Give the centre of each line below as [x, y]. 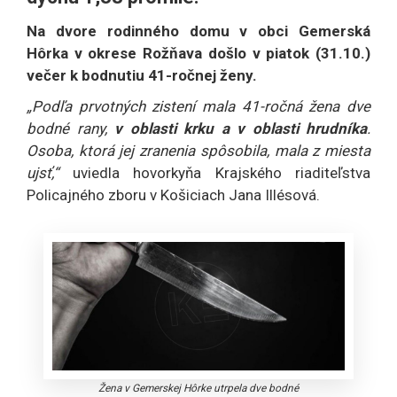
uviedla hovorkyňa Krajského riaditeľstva [214, 173]
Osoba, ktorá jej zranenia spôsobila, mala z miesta [198, 151]
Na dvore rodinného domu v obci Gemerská [198, 31]
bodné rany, [70, 129]
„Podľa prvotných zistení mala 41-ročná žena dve [198, 107]
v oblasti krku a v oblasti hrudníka [241, 129]
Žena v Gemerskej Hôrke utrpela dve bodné [198, 388]
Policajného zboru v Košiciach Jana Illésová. [173, 195]
